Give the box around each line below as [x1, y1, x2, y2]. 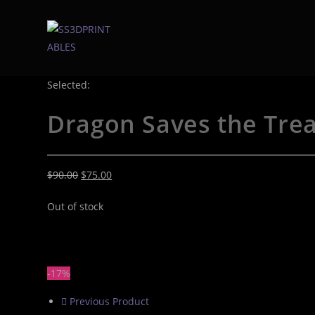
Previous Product [70, 295, 150, 308]
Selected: [47, 78, 91, 91]
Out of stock [47, 200, 104, 213]
